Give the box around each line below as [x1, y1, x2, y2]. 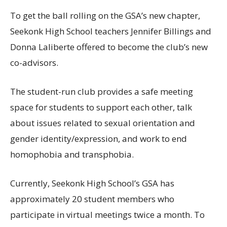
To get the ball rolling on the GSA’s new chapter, [10, 10, 200, 22]
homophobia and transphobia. [10, 148, 134, 161]
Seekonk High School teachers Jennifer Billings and [10, 25, 211, 37]
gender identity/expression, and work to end [10, 133, 187, 145]
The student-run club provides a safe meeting [10, 86, 193, 98]
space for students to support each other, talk [10, 101, 192, 113]
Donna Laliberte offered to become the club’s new [10, 41, 208, 53]
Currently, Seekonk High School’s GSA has [10, 177, 174, 190]
